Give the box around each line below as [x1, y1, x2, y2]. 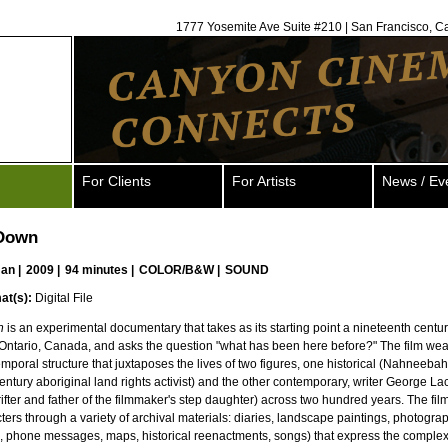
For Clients [82, 173, 151, 189]
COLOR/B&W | [139, 263, 223, 277]
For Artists [232, 173, 296, 189]
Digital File [32, 291, 93, 305]
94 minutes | [65, 263, 137, 277]
